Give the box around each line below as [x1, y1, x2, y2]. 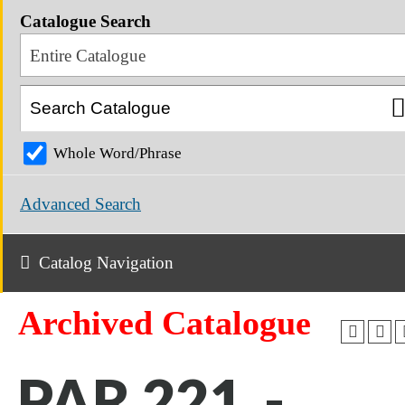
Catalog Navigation [38, 253, 174, 272]
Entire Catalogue [29, 46, 146, 65]
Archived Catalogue [18, 304, 311, 342]
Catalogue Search [20, 12, 151, 31]
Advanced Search [20, 194, 141, 214]
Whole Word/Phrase [53, 145, 182, 163]
